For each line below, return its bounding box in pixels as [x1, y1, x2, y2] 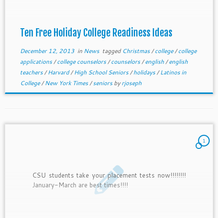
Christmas [122, 47, 151, 55]
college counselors [56, 57, 108, 66]
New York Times [44, 79, 90, 87]
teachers [19, 68, 44, 76]
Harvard [47, 68, 71, 76]
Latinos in [160, 68, 186, 76]
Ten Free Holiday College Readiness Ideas [19, 27, 172, 39]
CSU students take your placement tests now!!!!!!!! [32, 170, 186, 180]
